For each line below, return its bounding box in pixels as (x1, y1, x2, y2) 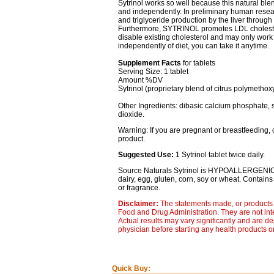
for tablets (180, 59, 215, 67)
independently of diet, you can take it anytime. (117, 42, 269, 50)
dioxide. (117, 110, 144, 119)
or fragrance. (117, 183, 160, 192)
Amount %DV (117, 76, 163, 84)
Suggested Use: (117, 150, 176, 159)
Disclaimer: (117, 199, 160, 208)
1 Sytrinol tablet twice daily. (175, 150, 265, 159)
